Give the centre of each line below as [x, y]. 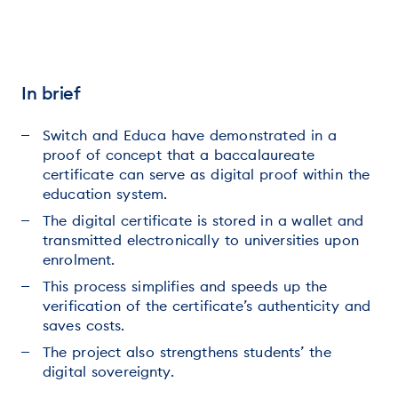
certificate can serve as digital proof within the [207, 174]
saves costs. [84, 325]
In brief [51, 93]
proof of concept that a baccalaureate [179, 155]
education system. [105, 194]
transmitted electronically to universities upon [201, 240]
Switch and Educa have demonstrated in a [190, 135]
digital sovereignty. [108, 371]
